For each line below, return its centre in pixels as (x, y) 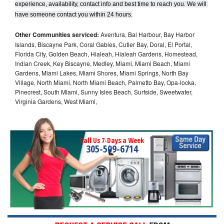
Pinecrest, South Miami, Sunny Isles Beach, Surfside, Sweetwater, (104, 91)
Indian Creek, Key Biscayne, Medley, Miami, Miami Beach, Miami (102, 63)
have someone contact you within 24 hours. (74, 14)
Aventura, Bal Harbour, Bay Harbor (147, 34)
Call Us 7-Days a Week (112, 140)
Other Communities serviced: (57, 34)
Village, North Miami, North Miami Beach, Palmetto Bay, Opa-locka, (105, 82)
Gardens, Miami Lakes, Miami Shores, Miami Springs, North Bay (102, 72)
